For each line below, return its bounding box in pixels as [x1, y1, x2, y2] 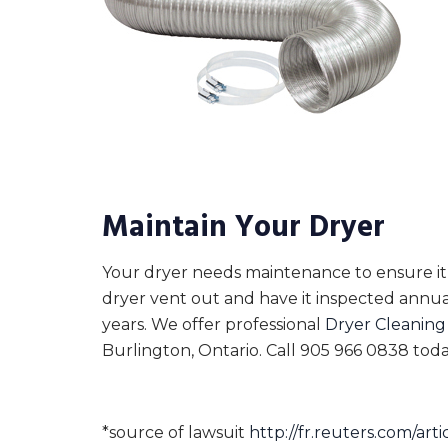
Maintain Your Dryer [102, 207, 385, 249]
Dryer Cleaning [325, 315, 446, 335]
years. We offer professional [102, 315, 325, 335]
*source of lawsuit [102, 423, 249, 443]
